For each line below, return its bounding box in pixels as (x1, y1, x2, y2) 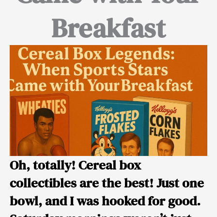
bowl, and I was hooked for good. (10, 192, 201, 210)
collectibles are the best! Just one (10, 174, 204, 192)
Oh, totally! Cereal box (10, 156, 141, 174)
